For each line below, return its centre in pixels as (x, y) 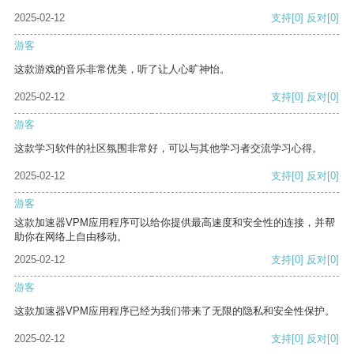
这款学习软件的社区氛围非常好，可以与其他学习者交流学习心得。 (168, 149)
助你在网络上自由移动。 (71, 237)
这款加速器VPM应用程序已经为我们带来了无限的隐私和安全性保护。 (175, 311)
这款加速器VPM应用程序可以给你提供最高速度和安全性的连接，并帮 (175, 223)
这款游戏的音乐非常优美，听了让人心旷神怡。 (122, 70)
